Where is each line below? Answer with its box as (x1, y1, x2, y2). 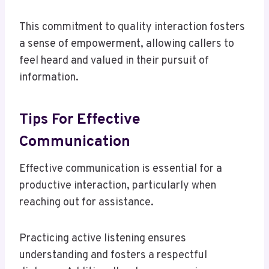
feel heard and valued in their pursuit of (19, 54, 209, 68)
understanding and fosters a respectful (19, 249, 207, 263)
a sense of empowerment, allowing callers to (19, 37, 234, 52)
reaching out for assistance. (19, 196, 154, 210)
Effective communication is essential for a (19, 162, 222, 177)
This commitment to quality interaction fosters (19, 20, 245, 35)
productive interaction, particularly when (19, 179, 216, 193)
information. (19, 71, 79, 85)
